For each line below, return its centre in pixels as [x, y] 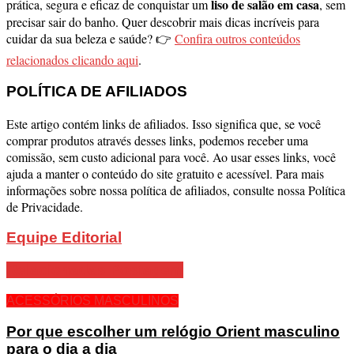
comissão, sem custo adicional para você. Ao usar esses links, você [171, 156]
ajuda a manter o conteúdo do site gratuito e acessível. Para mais [165, 173]
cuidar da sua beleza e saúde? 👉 [90, 39]
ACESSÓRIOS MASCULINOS [92, 300]
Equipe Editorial [64, 238]
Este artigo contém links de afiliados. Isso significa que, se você [164, 123]
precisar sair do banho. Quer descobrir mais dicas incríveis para [163, 22]
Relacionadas [56, 270]
